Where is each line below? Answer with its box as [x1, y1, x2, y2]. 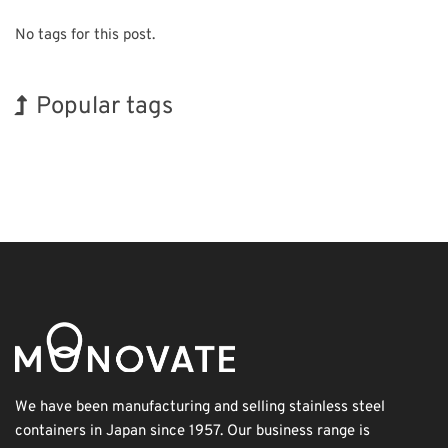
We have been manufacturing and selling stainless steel [15, 397, 385, 417]
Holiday [15, 175, 66, 195]
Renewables [166, 177, 230, 194]
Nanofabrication [72, 177, 160, 194]
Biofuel [237, 139, 275, 156]
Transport [177, 139, 231, 156]
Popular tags [36, 91, 173, 122]
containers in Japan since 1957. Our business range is [15, 421, 370, 441]
